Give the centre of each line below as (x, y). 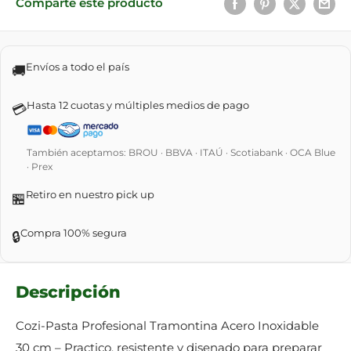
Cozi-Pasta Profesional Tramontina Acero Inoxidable (167, 326)
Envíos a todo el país (78, 66)
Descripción (68, 291)
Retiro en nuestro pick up (90, 194)
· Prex (40, 166)
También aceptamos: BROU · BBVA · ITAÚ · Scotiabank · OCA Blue (181, 152)
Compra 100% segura (74, 232)
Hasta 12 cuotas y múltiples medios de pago (138, 105)
